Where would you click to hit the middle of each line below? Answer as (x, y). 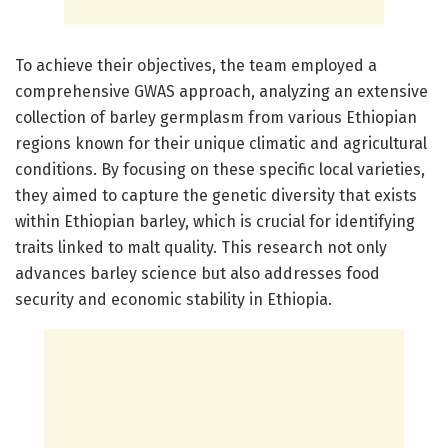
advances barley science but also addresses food (197, 273)
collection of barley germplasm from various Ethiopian (216, 117)
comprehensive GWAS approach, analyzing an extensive (221, 91)
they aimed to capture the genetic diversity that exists (216, 195)
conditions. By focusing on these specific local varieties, (220, 169)
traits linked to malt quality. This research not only (201, 247)
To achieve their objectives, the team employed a (196, 65)
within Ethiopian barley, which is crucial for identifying (215, 221)
